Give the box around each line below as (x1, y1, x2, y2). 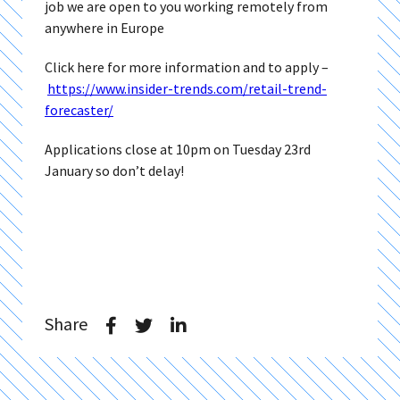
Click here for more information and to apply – (45, 58, 329, 76)
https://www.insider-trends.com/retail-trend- (47, 79, 327, 97)
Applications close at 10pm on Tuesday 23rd (45, 140, 311, 158)
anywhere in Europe (45, 19, 164, 37)
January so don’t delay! (45, 162, 184, 179)
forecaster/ (45, 101, 113, 119)
